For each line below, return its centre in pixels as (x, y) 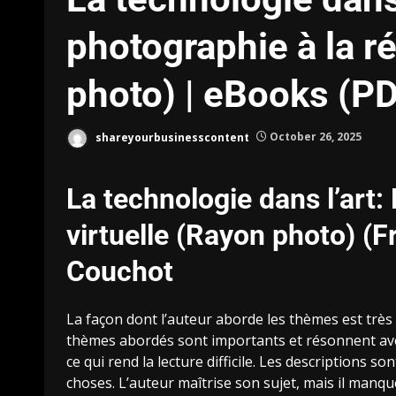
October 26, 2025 (314, 137)
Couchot (120, 271)
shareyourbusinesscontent (171, 137)
